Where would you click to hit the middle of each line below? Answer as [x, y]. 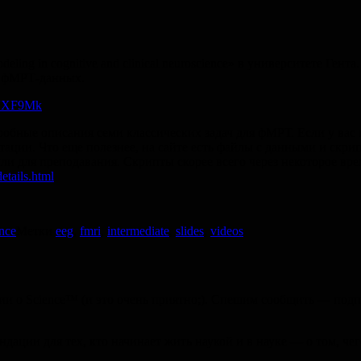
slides [190, 230]
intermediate [138, 230]
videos [227, 230]
